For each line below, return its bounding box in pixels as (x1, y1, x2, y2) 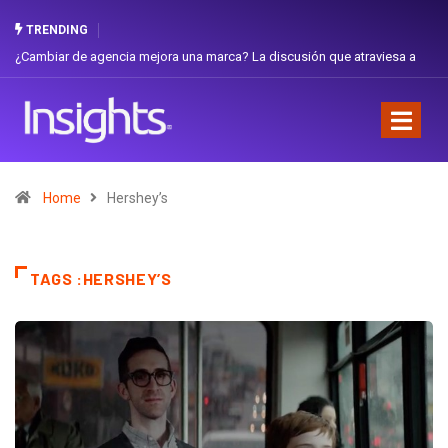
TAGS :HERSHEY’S (30, 268, 172, 288)
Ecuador (15, 77, 63, 92)
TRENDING (23, 23, 88, 37)
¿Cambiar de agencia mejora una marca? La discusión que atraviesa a (15, 49, 416, 64)
